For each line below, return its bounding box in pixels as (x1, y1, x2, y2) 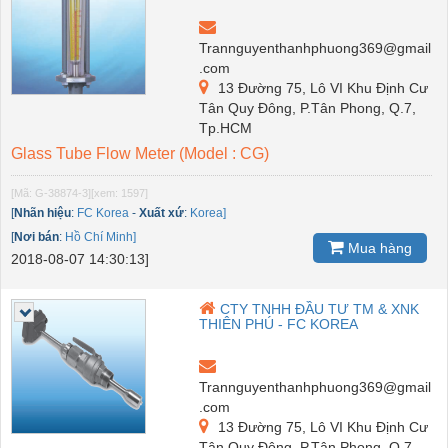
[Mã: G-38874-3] (11, 186, 91, 199)
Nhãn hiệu (14, 205, 71, 220)
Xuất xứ (139, 205, 184, 220)
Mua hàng (344, 239, 412, 256)
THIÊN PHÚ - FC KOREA (199, 315, 359, 332)
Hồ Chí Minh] (65, 229, 136, 244)
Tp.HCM (199, 119, 253, 136)
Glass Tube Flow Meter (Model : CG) (11, 144, 269, 162)
